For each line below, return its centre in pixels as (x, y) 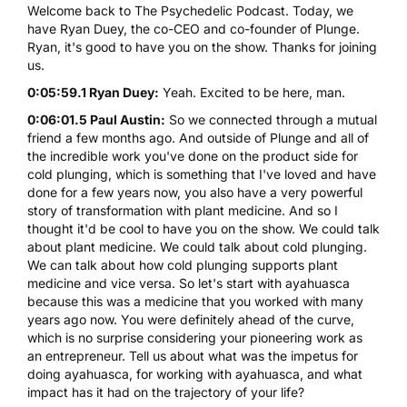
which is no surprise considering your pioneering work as (195, 337)
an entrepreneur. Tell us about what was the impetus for (193, 355)
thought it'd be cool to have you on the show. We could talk (203, 228)
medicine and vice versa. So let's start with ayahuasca (189, 283)
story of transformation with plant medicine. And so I (183, 210)
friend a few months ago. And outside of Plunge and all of (198, 137)
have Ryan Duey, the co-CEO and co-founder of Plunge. (194, 28)
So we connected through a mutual (271, 119)
